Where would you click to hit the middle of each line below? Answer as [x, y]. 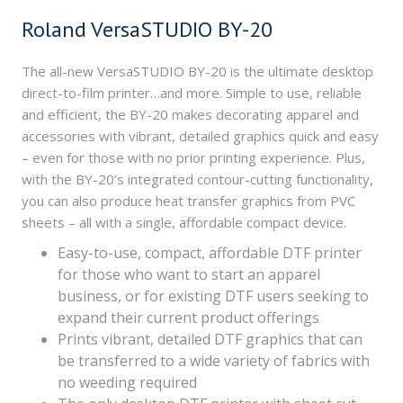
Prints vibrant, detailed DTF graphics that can [210, 339]
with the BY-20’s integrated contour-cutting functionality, [197, 179]
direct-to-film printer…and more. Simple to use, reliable [192, 93]
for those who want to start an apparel [189, 274]
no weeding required [127, 382]
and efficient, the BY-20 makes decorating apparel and [190, 114]
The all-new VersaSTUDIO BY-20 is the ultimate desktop [197, 71]
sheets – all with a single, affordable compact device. [184, 222]
